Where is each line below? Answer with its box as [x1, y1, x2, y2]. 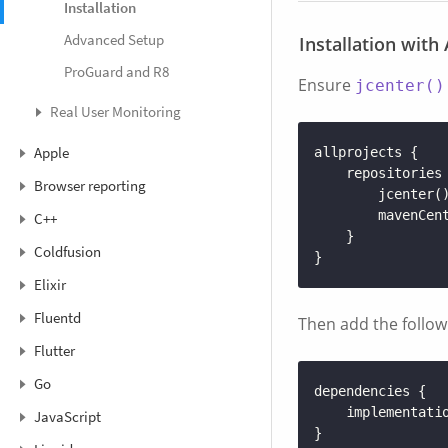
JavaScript [34, 407, 101, 427]
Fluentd [34, 308, 81, 328]
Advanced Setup [64, 30, 164, 50]
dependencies [314, 383, 410, 399]
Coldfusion [34, 242, 101, 262]
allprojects [314, 144, 402, 160]
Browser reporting [34, 176, 146, 196]
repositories [346, 165, 442, 181]
